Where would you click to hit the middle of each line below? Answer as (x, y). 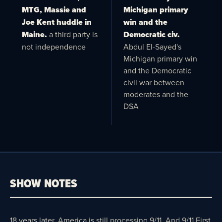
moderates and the (156, 94)
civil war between (154, 82)
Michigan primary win (160, 58)
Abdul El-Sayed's (152, 47)
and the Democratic (157, 70)
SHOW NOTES (44, 183)
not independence (54, 47)
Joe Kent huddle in (57, 22)
